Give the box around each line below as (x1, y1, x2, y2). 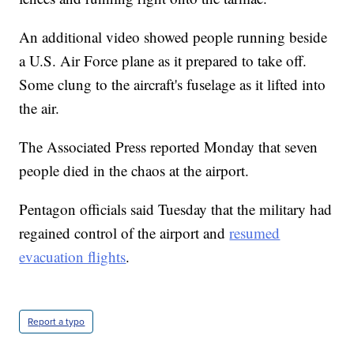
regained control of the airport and (19, 222, 230, 243)
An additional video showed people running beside (19, 26, 328, 47)
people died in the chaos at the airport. (19, 160, 250, 180)
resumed (229, 222, 281, 243)
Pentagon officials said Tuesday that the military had (19, 198, 333, 219)
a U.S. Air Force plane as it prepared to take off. (19, 50, 307, 70)
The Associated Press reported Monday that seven (19, 136, 318, 156)
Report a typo (28, 314, 85, 329)
